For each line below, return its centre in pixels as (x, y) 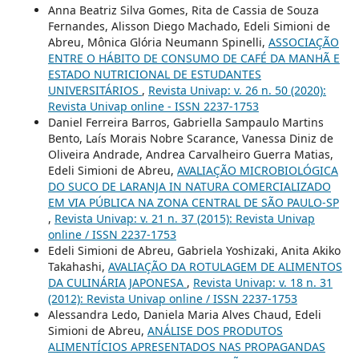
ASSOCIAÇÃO (303, 42)
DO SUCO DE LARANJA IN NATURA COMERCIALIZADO (189, 186)
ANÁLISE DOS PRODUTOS (215, 330)
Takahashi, (78, 266)
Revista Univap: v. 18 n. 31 (262, 282)
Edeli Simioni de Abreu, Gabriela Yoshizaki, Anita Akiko (194, 250)
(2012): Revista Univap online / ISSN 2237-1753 (172, 298)
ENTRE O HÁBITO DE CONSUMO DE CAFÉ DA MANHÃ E (194, 58)
